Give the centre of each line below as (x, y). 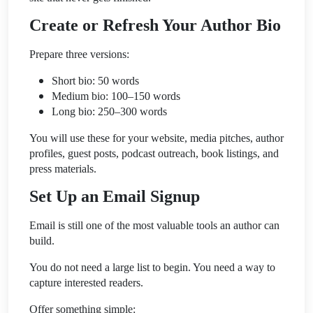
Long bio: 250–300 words (109, 111)
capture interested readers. (86, 282)
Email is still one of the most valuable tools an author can (154, 225)
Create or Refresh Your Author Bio (155, 25)
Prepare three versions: (79, 54)
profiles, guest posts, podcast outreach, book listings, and (154, 153)
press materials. (63, 168)
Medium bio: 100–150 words (116, 96)
